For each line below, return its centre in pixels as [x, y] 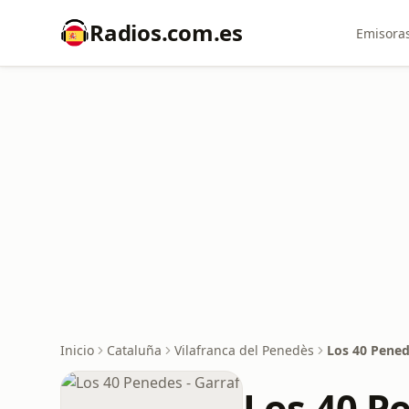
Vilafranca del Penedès [244, 350]
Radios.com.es [166, 32]
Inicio [77, 350]
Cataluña [134, 350]
